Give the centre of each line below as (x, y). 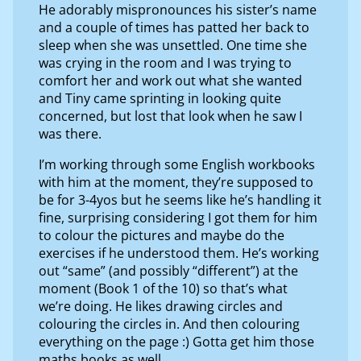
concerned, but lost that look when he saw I (170, 116)
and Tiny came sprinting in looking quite (160, 98)
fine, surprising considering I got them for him (178, 217)
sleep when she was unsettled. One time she (173, 45)
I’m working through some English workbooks (177, 164)
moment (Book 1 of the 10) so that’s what (163, 288)
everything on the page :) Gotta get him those (176, 341)
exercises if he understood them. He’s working (179, 253)
